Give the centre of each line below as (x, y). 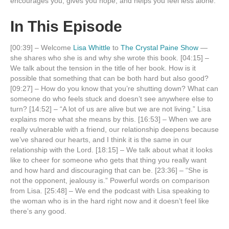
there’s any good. (38, 211)
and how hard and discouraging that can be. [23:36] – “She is (109, 170)
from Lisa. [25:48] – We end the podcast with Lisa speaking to (110, 191)
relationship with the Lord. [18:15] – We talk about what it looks (111, 150)
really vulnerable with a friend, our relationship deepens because (114, 129)
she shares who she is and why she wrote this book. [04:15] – (110, 58)
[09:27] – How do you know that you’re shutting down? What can (114, 88)
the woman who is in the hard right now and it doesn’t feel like (110, 201)
